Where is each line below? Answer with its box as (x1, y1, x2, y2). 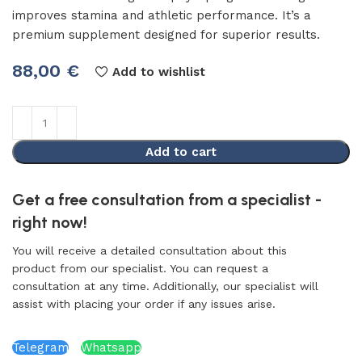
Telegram (12, 340, 69, 355)
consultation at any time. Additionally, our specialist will (12, 280, 318, 293)
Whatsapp (81, 340, 141, 355)
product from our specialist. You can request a (12, 262, 268, 275)
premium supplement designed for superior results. (12, 27, 320, 42)
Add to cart (145, 145, 217, 159)
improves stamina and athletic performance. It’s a (12, 8, 311, 23)
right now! (12, 213, 87, 232)
